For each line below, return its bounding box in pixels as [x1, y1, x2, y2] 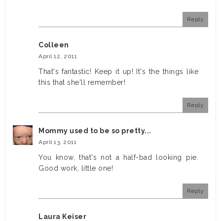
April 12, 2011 [38, 53, 77, 60]
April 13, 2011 [38, 139, 76, 146]
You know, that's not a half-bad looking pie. [38, 153, 198, 162]
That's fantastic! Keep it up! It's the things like [38, 68, 198, 76]
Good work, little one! [38, 164, 113, 173]
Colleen [38, 41, 69, 49]
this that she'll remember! [38, 78, 125, 87]
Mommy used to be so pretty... [38, 127, 151, 135]
